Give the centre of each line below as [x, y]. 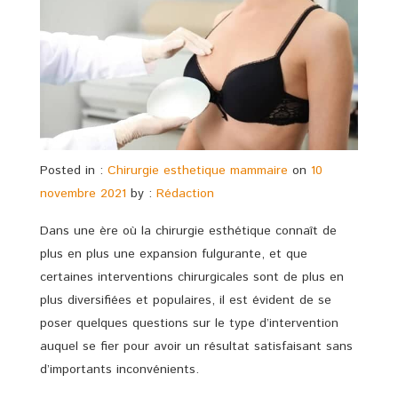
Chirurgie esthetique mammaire [198, 170]
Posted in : [74, 170]
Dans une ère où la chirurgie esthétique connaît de [188, 231]
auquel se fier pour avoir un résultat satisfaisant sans [196, 346]
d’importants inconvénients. [119, 369]
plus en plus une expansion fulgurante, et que [174, 254]
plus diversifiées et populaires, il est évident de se [186, 300]
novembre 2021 [83, 193]
